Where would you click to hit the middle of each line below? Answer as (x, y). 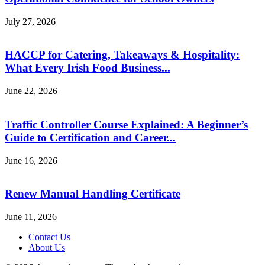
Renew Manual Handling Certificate (93, 194)
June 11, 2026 (31, 217)
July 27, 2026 (30, 21)
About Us (47, 248)
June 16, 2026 (31, 160)
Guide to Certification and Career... (90, 137)
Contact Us (49, 237)
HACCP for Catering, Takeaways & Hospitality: (122, 55)
